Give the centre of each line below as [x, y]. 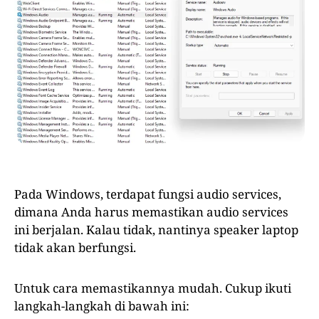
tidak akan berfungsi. [75, 248]
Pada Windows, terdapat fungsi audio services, [148, 194]
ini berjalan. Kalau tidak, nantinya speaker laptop [156, 230]
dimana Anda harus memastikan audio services [151, 212]
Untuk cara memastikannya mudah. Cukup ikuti [153, 288]
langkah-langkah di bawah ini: [102, 306]
